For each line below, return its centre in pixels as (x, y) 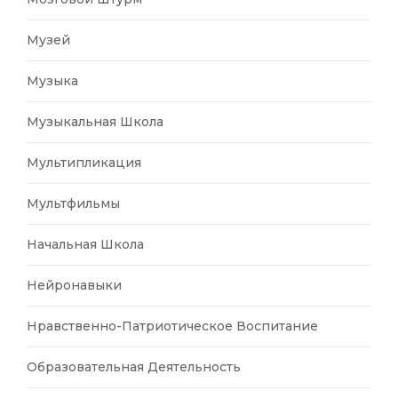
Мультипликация (84, 162)
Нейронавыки (74, 285)
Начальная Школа (85, 244)
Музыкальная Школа (95, 121)
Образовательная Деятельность (134, 366)
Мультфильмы (73, 203)
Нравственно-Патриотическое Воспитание (172, 326)
